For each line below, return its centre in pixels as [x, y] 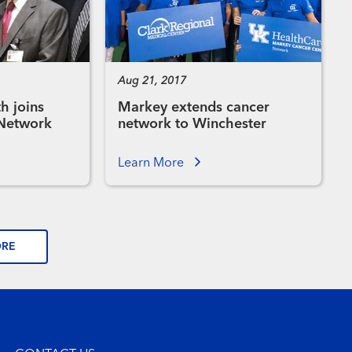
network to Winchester [192, 125]
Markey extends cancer [193, 108]
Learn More [152, 164]
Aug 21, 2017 [152, 81]
